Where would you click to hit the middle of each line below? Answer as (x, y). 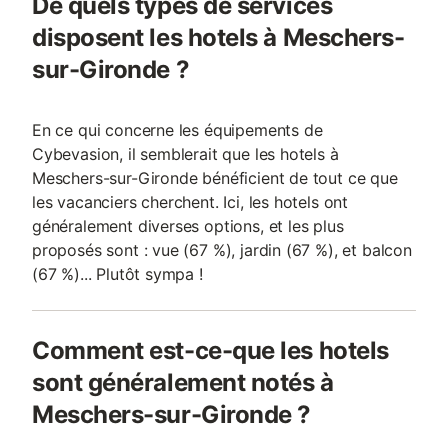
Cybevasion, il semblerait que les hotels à (185, 154)
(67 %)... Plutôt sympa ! (117, 274)
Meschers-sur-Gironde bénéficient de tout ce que (215, 178)
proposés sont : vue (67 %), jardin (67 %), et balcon (222, 250)
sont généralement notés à (183, 382)
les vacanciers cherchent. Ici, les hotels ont (190, 202)
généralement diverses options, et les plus (188, 226)
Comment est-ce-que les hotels (210, 350)
